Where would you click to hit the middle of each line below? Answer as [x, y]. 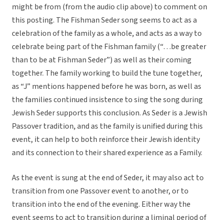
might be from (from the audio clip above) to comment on [110, 7]
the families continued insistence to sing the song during [107, 100]
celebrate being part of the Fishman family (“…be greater [109, 47]
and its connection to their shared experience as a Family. [107, 153]
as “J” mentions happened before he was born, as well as [107, 87]
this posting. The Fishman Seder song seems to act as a [104, 20]
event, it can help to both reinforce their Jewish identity [106, 140]
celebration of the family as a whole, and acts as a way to [107, 34]
